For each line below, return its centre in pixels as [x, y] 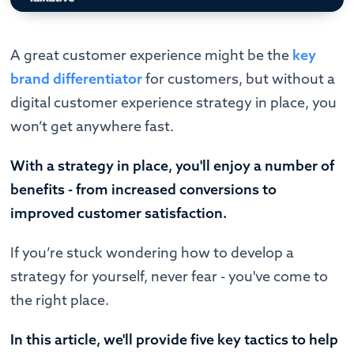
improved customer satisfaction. [119, 213]
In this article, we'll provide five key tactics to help [175, 339]
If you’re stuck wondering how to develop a [153, 252]
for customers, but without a [239, 78]
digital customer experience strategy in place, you [174, 102]
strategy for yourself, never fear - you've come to [169, 276]
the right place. [60, 299]
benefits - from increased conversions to [144, 189]
